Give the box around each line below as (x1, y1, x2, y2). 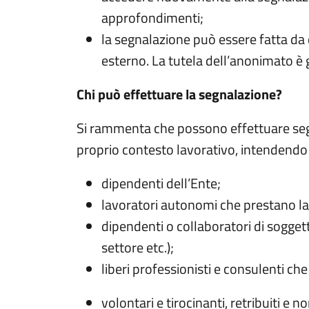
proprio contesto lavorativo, (77, 138, 241, 160)
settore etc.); (101, 236, 175, 258)
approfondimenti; (101, 6, 204, 28)
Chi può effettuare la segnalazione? (77, 83, 283, 105)
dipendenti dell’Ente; (101, 172, 221, 194)
